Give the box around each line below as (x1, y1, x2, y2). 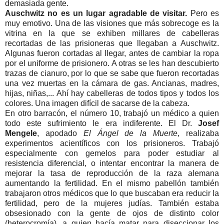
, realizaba (177, 128, 219, 137)
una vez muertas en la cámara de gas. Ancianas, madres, (5, 78, 219, 87)
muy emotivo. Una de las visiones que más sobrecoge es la (5, 18, 219, 27)
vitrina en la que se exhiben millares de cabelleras (5, 28, 219, 37)
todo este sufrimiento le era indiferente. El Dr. (5, 118, 198, 127)
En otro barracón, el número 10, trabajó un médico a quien (5, 108, 219, 117)
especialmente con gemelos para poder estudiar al (5, 148, 219, 157)
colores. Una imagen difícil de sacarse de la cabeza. (5, 98, 189, 107)
